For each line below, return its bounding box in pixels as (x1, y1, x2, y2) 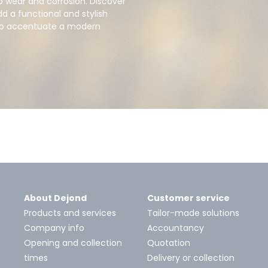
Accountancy (147, 221, 204, 234)
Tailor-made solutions (147, 206, 239, 219)
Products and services (24, 206, 116, 219)
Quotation (147, 236, 190, 249)
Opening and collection (24, 236, 122, 249)
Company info (24, 221, 84, 234)
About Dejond (24, 191, 87, 204)
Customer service (147, 191, 230, 204)
